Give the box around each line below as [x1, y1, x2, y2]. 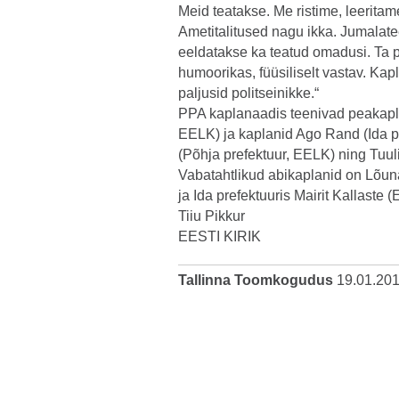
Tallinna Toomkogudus [178, 273, 333, 288]
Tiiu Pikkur [178, 208, 245, 224]
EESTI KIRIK [178, 229, 261, 244]
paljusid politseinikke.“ [178, 85, 319, 101]
